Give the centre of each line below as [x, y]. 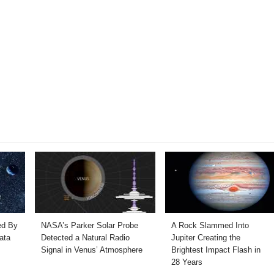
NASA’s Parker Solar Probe [89, 225]
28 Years [187, 262]
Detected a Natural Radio [85, 237]
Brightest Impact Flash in [216, 250]
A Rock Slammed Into [210, 225]
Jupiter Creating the [206, 237]
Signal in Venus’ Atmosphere [91, 250]
